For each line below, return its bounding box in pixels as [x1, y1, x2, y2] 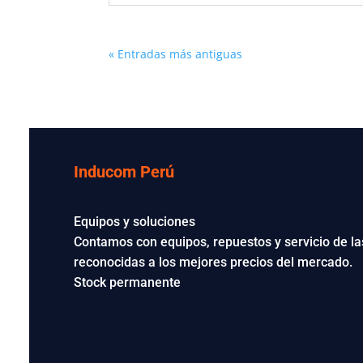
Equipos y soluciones [74, 214, 196, 230]
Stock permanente [74, 275, 181, 291]
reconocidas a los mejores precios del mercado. [74, 254, 353, 271]
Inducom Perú [74, 162, 175, 182]
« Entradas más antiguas [109, 45, 243, 62]
